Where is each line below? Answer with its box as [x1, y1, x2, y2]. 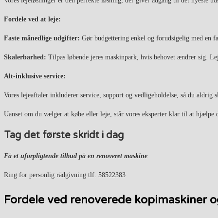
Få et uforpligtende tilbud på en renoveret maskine [4, 152, 147, 160]
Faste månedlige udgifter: [4, 35, 80, 42]
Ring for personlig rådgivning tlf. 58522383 [4, 171, 126, 179]
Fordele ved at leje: [4, 16, 61, 23]
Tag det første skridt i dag [4, 129, 124, 141]
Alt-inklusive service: [4, 73, 66, 80]
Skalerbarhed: [4, 54, 46, 61]
